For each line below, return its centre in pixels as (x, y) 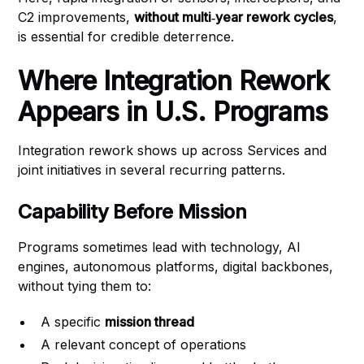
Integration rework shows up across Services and (173, 150)
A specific (73, 322)
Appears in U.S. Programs (173, 112)
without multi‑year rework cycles (234, 17)
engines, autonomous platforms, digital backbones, (176, 266)
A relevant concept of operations (144, 344)
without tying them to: (85, 286)
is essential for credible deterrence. (126, 37)
